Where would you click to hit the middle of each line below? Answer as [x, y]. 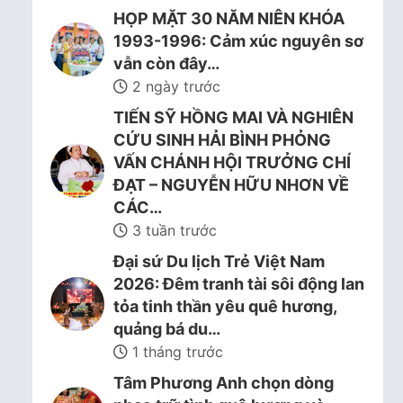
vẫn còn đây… [166, 63]
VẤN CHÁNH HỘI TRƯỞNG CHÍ [232, 162]
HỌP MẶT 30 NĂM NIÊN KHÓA [229, 18]
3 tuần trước [172, 230]
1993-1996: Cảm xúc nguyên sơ [238, 41]
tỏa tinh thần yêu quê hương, [225, 306]
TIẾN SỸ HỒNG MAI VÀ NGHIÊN [233, 117]
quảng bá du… [167, 329]
